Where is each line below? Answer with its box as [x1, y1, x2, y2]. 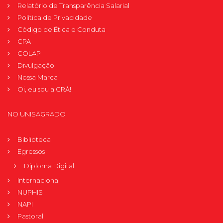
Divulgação [17, 61, 54, 69]
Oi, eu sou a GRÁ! [17, 85, 71, 93]
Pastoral [17, 212, 43, 220]
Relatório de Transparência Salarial [17, 1, 129, 9]
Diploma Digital [24, 161, 74, 170]
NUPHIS [17, 188, 43, 196]
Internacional [17, 176, 60, 184]
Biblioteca [17, 135, 51, 143]
